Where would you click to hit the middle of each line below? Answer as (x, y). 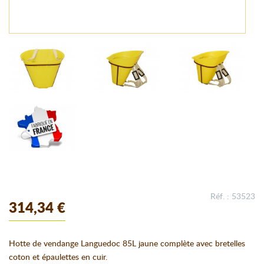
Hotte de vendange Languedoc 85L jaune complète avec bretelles (127, 244)
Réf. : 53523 (233, 197)
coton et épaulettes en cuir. (58, 257)
